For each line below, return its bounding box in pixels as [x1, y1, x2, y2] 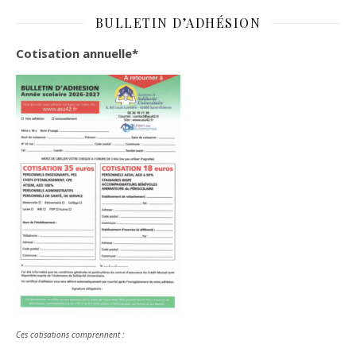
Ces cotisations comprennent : [16, 329, 125, 340]
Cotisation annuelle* [16, 45, 138, 61]
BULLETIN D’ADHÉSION [95, 14, 261, 31]
